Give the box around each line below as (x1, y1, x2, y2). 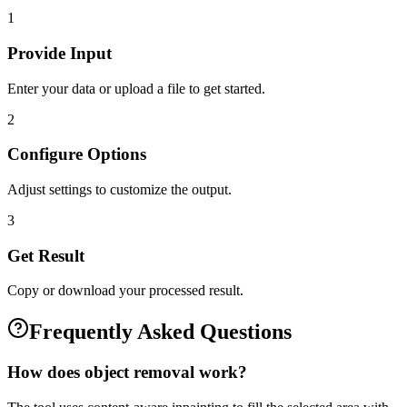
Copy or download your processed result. (7, 283, 243, 299)
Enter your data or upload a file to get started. (7, 80, 265, 96)
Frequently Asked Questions (29, 320, 292, 344)
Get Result (7, 245, 84, 265)
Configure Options (7, 144, 146, 164)
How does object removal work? (7, 362, 247, 382)
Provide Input (7, 43, 112, 63)
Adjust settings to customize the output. (7, 182, 232, 197)
